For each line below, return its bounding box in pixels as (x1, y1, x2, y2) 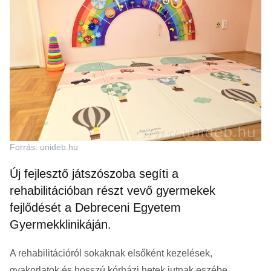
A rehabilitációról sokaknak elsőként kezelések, (10, 248, 212, 259)
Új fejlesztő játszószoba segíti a (10, 167, 178, 181)
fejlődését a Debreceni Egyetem (10, 201, 181, 215)
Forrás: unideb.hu (10, 142, 78, 152)
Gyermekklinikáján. (10, 218, 111, 232)
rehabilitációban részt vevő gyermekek (10, 184, 215, 198)
